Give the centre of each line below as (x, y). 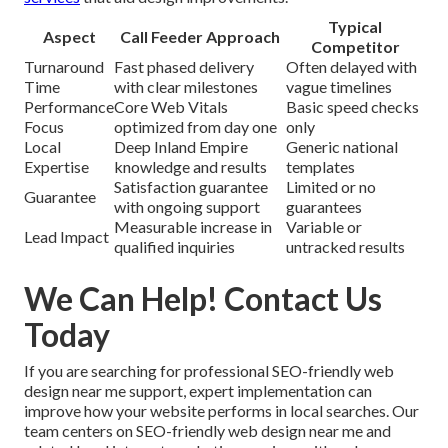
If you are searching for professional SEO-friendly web (209, 371)
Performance (69, 107)
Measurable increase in (193, 227)
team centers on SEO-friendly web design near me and (207, 431)
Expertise (56, 167)
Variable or (324, 227)
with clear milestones (186, 87)
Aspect (69, 37)
